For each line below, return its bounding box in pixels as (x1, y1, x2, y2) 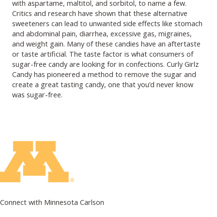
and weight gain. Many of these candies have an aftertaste (12, 39, 201, 49)
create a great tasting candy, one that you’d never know (12, 79, 193, 90)
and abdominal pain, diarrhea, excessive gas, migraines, (12, 29, 192, 39)
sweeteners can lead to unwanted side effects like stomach (12, 18, 202, 29)
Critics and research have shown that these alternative (12, 8, 187, 18)
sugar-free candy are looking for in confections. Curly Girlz (12, 59, 199, 69)
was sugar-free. (12, 90, 64, 100)
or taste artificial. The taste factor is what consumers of (12, 49, 193, 59)
